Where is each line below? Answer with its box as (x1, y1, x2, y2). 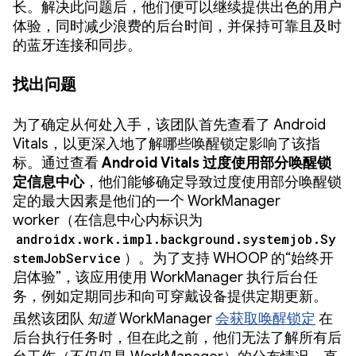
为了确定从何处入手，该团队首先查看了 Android (13, 115, 326, 133)
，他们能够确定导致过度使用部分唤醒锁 (84, 172, 342, 191)
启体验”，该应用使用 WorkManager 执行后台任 (13, 268, 318, 286)
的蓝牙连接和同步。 (13, 36, 141, 54)
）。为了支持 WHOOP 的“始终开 (124, 249, 334, 267)
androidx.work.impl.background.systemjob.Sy (16, 230, 336, 247)
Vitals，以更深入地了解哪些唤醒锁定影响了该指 (13, 134, 320, 153)
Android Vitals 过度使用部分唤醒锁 (102, 153, 331, 172)
